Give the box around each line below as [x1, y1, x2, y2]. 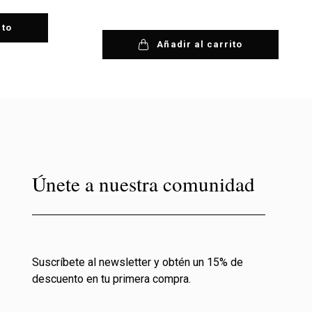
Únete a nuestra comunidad [31, 169, 255, 197]
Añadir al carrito [157, 39, 243, 50]
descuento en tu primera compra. [31, 272, 191, 286]
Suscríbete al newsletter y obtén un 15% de [31, 255, 243, 269]
